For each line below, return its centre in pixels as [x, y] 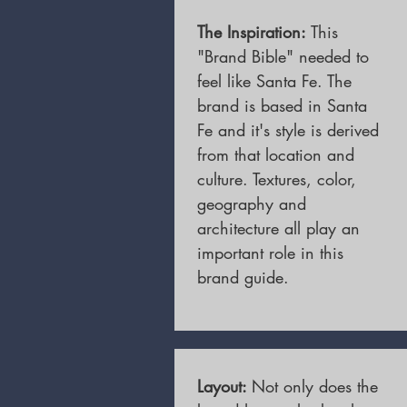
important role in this [270, 253]
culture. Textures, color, [277, 179]
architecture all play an [278, 228]
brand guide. [243, 277]
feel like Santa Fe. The [274, 81]
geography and [252, 203]
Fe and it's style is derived [288, 130]
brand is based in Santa [282, 105]
